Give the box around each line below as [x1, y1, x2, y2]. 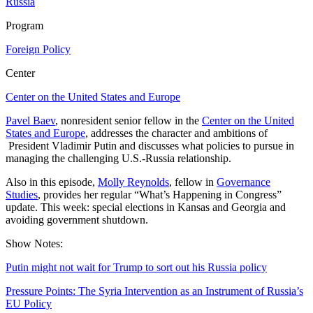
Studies [6, 188, 38, 201]
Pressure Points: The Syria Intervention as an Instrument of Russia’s [6, 284, 303, 297]
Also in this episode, [6, 175, 98, 188]
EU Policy [6, 297, 52, 310]
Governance [217, 175, 270, 188]
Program [6, 19, 43, 31]
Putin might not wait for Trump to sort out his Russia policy [6, 261, 267, 273]
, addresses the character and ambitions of [85, 126, 268, 139]
